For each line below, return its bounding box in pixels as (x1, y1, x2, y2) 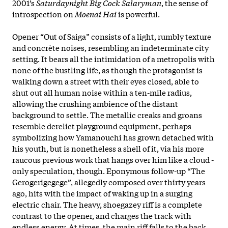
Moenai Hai (75, 8, 117, 19)
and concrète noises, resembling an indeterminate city (12, 41, 209, 53)
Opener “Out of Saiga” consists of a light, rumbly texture (12, 30, 211, 42)
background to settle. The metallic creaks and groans (12, 108, 202, 120)
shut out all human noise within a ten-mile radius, (12, 86, 192, 98)
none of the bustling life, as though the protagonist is (12, 64, 203, 75)
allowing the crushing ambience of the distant (12, 97, 178, 109)
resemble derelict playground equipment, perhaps (12, 120, 191, 131)
